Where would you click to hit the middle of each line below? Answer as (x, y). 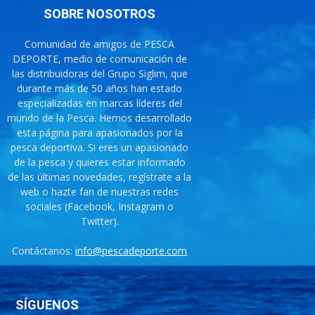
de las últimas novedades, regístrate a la (100, 177)
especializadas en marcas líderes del (99, 103)
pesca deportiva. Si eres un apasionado (100, 148)
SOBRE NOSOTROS (100, 14)
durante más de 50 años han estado (100, 89)
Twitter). (99, 221)
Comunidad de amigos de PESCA (100, 44)
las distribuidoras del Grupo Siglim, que (99, 74)
